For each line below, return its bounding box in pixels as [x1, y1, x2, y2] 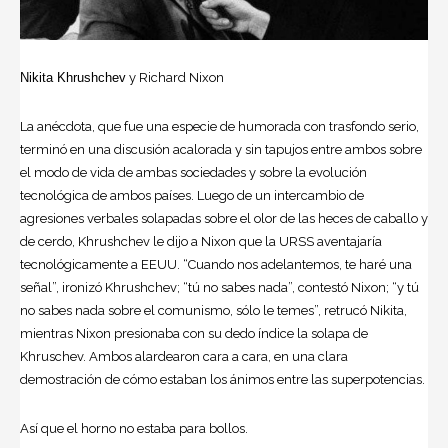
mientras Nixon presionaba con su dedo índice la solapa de [20, 326, 368, 342]
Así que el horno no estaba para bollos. [20, 421, 248, 437]
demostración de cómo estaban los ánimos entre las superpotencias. [20, 372, 425, 388]
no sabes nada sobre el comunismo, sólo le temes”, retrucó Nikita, [20, 303, 407, 319]
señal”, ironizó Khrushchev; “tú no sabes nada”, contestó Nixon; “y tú [20, 280, 419, 296]
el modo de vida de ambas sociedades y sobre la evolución [20, 165, 367, 181]
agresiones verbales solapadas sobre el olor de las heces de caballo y [20, 211, 428, 227]
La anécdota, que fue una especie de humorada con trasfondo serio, [20, 119, 419, 135]
